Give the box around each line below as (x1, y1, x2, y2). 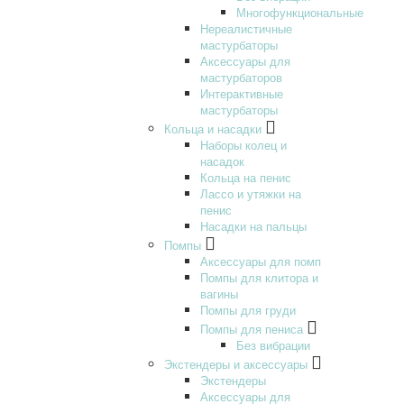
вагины (200, 284, 238, 302)
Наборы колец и (200, 135, 287, 153)
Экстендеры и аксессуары (164, 354, 308, 372)
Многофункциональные (236, 3, 363, 21)
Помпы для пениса (200, 319, 303, 337)
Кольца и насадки (164, 119, 262, 137)
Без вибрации (236, 335, 310, 353)
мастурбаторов (200, 68, 282, 86)
